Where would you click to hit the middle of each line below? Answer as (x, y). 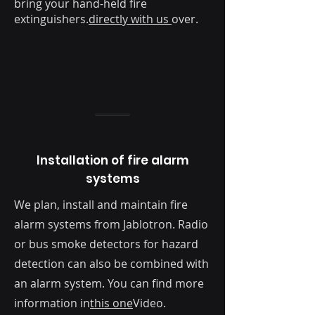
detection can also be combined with (111, 264)
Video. (149, 303)
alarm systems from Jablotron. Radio (111, 225)
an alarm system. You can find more (109, 284)
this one (111, 303)
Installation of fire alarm (112, 161)
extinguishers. (51, 19)
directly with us (130, 19)
